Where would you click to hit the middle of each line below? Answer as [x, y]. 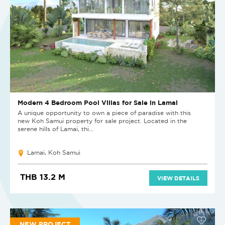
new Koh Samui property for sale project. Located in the [102, 121]
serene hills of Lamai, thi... [55, 129]
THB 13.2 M [43, 177]
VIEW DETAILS [178, 178]
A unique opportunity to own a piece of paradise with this [104, 113]
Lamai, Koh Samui [54, 153]
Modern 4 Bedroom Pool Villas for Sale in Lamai [98, 103]
